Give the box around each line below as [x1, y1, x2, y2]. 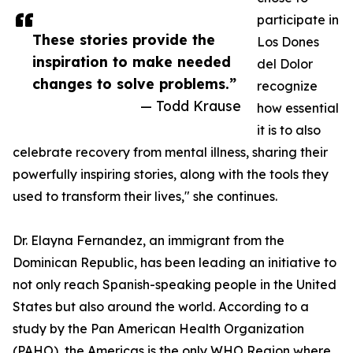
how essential [257, 100, 339, 117]
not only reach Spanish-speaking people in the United [13, 277, 336, 293]
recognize [257, 78, 318, 95]
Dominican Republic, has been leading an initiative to [13, 255, 336, 271]
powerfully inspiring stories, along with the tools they [13, 166, 329, 183]
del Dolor [257, 56, 313, 72]
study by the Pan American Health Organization [13, 321, 304, 337]
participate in [257, 12, 339, 28]
